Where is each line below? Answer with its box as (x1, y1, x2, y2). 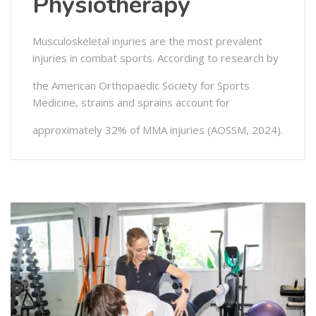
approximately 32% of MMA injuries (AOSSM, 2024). (32, 123, 283, 138)
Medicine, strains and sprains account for (32, 95, 230, 110)
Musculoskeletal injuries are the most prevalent (32, 34, 262, 49)
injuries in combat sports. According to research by (32, 51, 279, 66)
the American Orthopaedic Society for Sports (32, 78, 250, 93)
